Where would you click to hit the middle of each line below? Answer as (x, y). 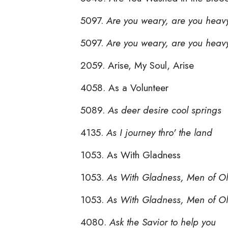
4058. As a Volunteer (124, 87)
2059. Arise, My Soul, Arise (137, 65)
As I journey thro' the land (159, 132)
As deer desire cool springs (165, 110)
